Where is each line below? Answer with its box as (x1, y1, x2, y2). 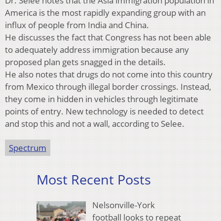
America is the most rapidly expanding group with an (5, 6, 206, 18)
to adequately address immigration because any (5, 43, 189, 55)
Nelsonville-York (92, 199, 155, 211)
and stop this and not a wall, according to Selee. (5, 117, 184, 129)
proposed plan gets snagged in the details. (5, 56, 166, 68)
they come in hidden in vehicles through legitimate (5, 93, 198, 105)
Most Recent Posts (37, 170, 151, 188)
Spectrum (9, 142, 46, 153)
